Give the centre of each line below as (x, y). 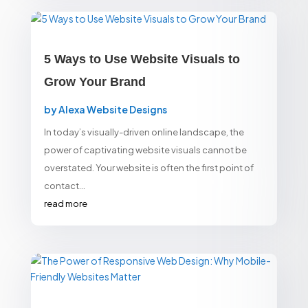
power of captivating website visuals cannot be (145, 150)
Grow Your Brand (95, 81)
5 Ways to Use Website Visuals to (142, 59)
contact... (64, 185)
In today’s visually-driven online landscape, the (144, 132)
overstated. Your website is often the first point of (148, 167)
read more (65, 203)
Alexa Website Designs (112, 109)
